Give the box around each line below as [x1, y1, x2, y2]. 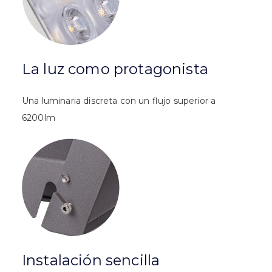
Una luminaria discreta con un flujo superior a [22, 95, 216, 106]
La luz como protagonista [22, 59, 208, 78]
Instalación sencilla [22, 251, 160, 269]
